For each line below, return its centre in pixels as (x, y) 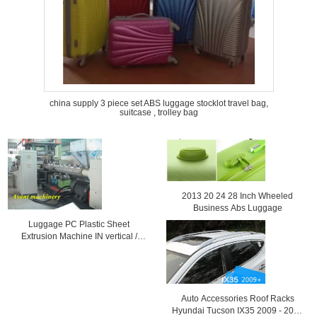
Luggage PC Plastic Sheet (79, 224)
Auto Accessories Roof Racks (237, 299)
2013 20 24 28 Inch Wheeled (238, 196)
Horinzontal (79, 248)
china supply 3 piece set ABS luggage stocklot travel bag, (158, 103)
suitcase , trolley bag (158, 113)
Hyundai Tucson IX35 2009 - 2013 (237, 311)
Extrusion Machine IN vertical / (79, 236)
